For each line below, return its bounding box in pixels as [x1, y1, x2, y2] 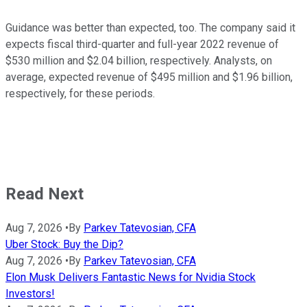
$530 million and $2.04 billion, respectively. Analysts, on [5, 54, 272, 68]
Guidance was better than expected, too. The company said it [5, 21, 295, 35]
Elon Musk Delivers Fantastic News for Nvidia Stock [5, 270, 256, 284]
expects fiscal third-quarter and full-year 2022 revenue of [5, 38, 279, 51]
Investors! [5, 286, 55, 300]
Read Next [5, 184, 84, 204]
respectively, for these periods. [5, 87, 155, 101]
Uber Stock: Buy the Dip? [5, 237, 123, 251]
